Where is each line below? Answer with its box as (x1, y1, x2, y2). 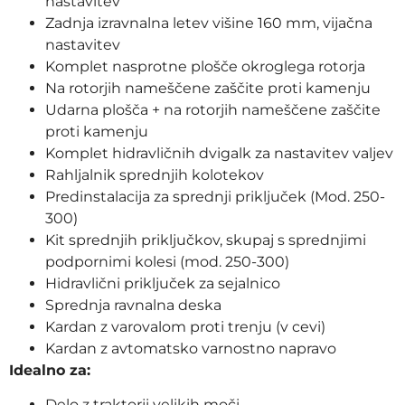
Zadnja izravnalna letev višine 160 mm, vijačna (45, 14, 372, 32)
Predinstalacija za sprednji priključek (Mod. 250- (45, 187, 385, 205)
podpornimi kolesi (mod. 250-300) (45, 252, 289, 270)
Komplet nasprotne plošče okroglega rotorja (45, 57, 365, 75)
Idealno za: (9, 361, 90, 379)
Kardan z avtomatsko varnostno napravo (45, 339, 336, 357)
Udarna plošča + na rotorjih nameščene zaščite (45, 100, 381, 118)
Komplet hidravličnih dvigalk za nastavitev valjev (45, 144, 393, 162)
